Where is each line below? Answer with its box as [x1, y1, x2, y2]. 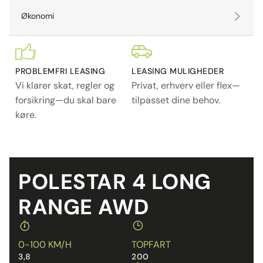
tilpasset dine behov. [131, 94, 220, 107]
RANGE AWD [18, 193, 149, 221]
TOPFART [131, 238, 171, 251]
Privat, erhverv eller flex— [131, 79, 240, 92]
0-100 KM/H [18, 238, 72, 251]
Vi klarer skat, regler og [15, 79, 114, 92]
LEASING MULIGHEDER [131, 66, 224, 77]
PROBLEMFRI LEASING [15, 66, 105, 77]
